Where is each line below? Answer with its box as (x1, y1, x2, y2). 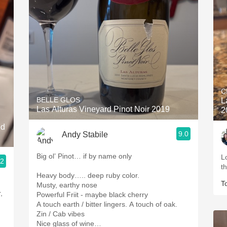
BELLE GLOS (36, 96, 80, 104)
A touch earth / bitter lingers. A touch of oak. (36, 200, 179, 208)
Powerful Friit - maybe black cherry (36, 191, 150, 199)
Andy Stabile (62, 130, 108, 139)
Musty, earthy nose (36, 181, 97, 189)
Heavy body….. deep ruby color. (36, 171, 139, 179)
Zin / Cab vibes (68, 210, 87, 218)
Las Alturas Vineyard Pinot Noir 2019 (36, 105, 170, 113)
